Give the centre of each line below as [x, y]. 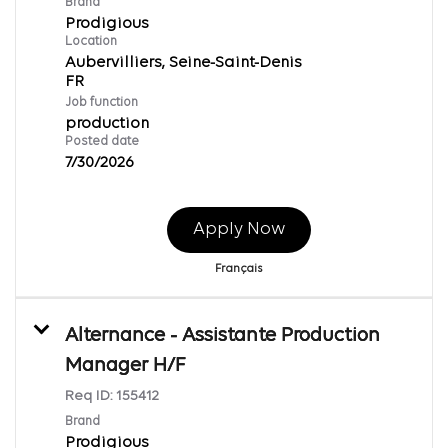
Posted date [102, 141]
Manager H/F [125, 365]
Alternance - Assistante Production [222, 335]
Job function [101, 102]
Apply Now [238, 229]
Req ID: [90, 396]
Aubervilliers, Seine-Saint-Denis [183, 62]
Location [91, 41]
